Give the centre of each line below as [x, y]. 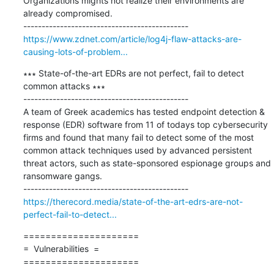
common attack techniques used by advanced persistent [137, 150]
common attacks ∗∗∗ [64, 86]
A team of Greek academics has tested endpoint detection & [144, 111]
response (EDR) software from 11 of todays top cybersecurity [145, 124]
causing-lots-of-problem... [75, 51]
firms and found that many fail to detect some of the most [138, 137]
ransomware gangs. [62, 176]
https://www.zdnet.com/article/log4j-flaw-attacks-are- [132, 39]
